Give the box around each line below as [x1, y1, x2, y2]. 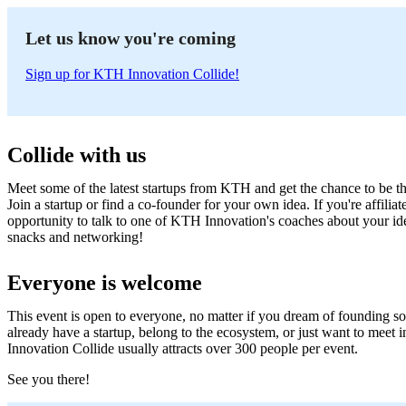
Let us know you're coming [25, 27, 236, 48]
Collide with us [7, 142, 151, 167]
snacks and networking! [7, 228, 143, 245]
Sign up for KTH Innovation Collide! [25, 65, 239, 82]
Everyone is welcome [7, 270, 202, 295]
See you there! [7, 371, 90, 387]
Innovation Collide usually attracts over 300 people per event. [7, 340, 358, 356]
